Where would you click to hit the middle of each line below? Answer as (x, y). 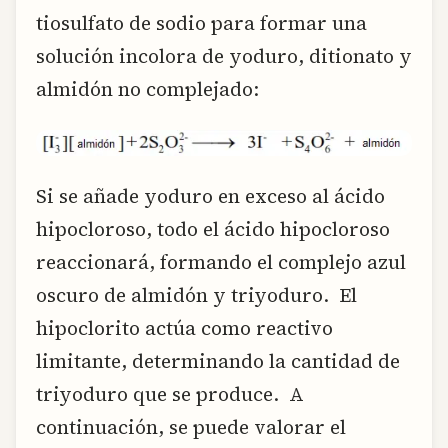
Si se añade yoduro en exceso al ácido (210, 195)
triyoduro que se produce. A (170, 393)
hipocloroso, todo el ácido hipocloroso (213, 228)
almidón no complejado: (147, 88)
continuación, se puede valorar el (191, 426)
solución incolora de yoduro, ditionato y (224, 55)
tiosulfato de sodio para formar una (201, 22)
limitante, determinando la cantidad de (218, 360)
